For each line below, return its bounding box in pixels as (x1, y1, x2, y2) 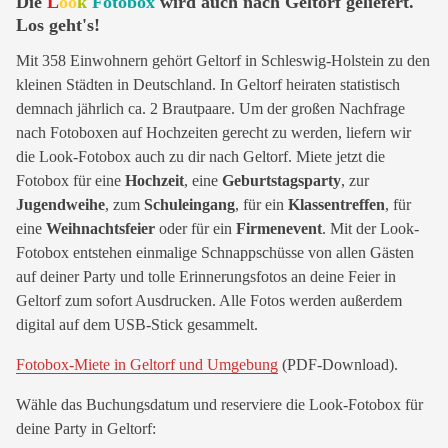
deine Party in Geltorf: (16, 420, 156, 437)
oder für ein (155, 220, 236, 237)
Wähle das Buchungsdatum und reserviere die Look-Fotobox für (16, 396, 423, 413)
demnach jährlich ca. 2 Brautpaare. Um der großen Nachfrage (16, 100, 405, 117)
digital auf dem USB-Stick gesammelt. (16, 316, 258, 333)
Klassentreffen (288, 196, 385, 213)
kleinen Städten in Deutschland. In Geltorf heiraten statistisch (16, 76, 400, 93)
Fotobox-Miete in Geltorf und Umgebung (16, 356, 278, 373)
